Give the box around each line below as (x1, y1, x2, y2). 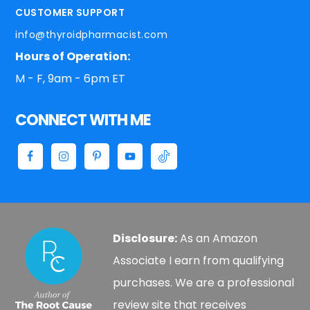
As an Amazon (177, 230, 258, 246)
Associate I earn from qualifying (113, 252, 284, 268)
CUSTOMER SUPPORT (15, 6, 125, 20)
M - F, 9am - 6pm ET (15, 71, 126, 87)
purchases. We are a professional (113, 274, 295, 291)
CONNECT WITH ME (15, 109, 152, 131)
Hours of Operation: (15, 48, 131, 65)
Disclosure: (113, 230, 178, 246)
